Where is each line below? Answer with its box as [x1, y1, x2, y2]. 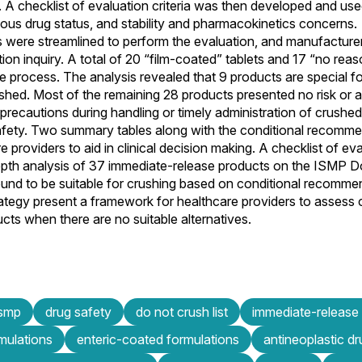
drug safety [45, 303, 112, 320]
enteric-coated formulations [77, 330, 239, 347]
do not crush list [136, 303, 228, 320]
